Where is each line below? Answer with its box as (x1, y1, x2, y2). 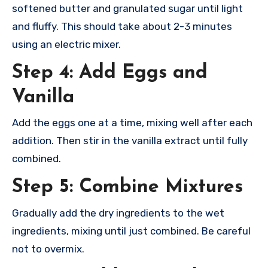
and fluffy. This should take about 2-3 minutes (12, 20, 232, 32)
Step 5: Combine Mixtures (12, 178, 243, 197)
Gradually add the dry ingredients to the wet (12, 206, 224, 219)
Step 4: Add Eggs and (12, 63, 208, 83)
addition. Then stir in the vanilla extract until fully (12, 135, 248, 147)
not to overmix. (12, 242, 84, 255)
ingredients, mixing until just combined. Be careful (12, 224, 251, 237)
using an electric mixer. (12, 38, 121, 50)
